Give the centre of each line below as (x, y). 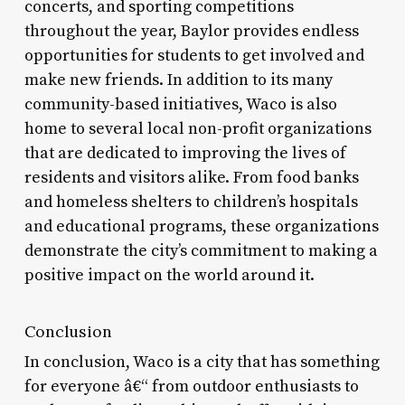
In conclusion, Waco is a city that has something (202, 362)
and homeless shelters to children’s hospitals (191, 202)
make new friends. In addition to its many (178, 80)
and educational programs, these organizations (201, 226)
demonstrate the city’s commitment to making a (201, 250)
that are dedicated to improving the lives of (185, 153)
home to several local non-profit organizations (198, 128)
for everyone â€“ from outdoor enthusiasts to (191, 386)
